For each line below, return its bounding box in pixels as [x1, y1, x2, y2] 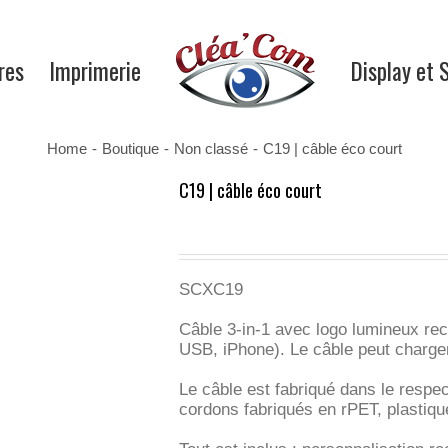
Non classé [173, 140, 248, 157]
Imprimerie [49, 54, 141, 88]
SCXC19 [179, 280, 243, 299]
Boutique [101, 140, 159, 157]
